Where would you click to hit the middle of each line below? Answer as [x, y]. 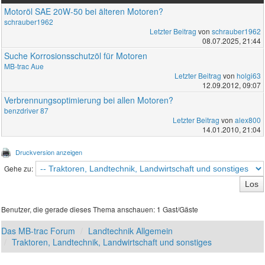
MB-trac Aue [24, 66]
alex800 [248, 119]
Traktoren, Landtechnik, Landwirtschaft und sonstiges [112, 242]
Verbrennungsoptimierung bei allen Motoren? [89, 100]
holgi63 [248, 75]
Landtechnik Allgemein [131, 230]
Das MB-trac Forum [38, 230]
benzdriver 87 [27, 110]
